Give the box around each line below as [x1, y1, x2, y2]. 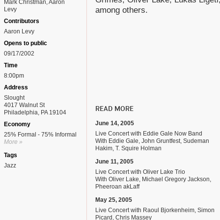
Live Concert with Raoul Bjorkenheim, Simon [95, 207, 215, 214]
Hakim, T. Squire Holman [95, 145, 162, 152]
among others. [95, 5, 148, 15]
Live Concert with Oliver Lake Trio [95, 168, 185, 175]
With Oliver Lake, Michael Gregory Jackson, [95, 176, 211, 183]
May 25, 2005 [95, 196, 132, 203]
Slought [4, 94, 25, 101]
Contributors [4, 18, 39, 25]
